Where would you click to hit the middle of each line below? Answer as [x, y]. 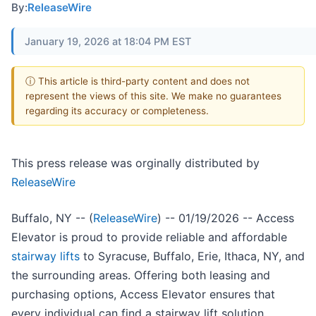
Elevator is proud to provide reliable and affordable [149, 237]
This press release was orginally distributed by [135, 163]
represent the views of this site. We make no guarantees [153, 96]
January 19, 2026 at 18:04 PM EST [108, 41]
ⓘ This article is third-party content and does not [138, 81]
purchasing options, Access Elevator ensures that [143, 294]
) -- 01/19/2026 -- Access [226, 218]
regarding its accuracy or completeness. [117, 110]
